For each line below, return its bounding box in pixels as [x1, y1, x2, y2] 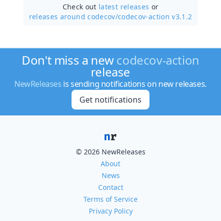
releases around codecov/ [29, 11, 118, 21]
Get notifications [79, 94, 142, 105]
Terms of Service [83, 194, 138, 204]
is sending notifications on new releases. [61, 78, 207, 89]
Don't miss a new [22, 52, 117, 68]
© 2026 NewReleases [75, 147, 146, 156]
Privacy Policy [88, 206, 133, 216]
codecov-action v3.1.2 [118, 11, 192, 21]
